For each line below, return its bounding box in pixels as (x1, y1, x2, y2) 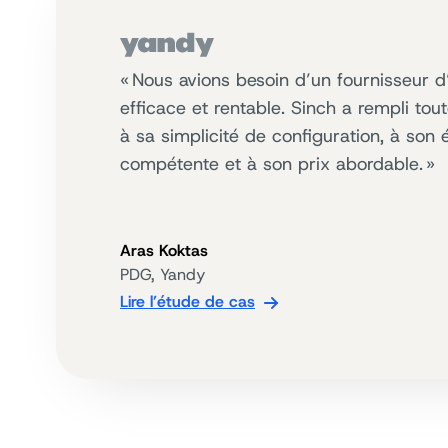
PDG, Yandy (120, 264, 205, 285)
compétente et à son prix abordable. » (120, 152, 435, 176)
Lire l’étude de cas (120, 291, 255, 312)
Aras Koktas (120, 240, 208, 261)
